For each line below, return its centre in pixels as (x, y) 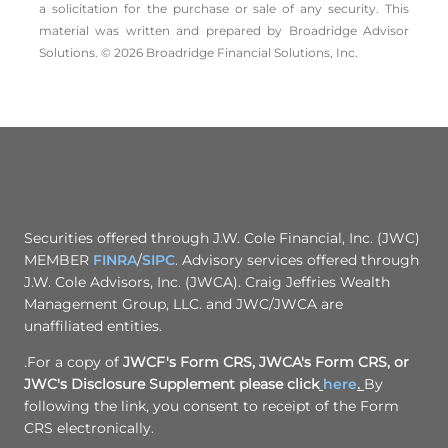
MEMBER (58, 260)
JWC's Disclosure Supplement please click (171, 384)
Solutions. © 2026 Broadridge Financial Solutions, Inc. (198, 53)
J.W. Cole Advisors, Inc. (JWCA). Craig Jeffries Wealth (207, 282)
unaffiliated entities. (93, 326)
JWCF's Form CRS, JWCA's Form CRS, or (266, 362)
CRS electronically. (89, 428)
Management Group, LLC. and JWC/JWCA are (183, 304)
